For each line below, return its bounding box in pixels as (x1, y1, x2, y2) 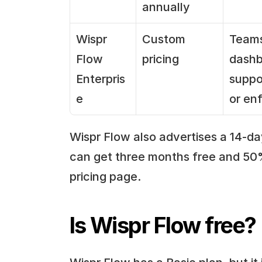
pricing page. (69, 169, 141, 184)
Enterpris (75, 71, 125, 86)
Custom (142, 32, 185, 46)
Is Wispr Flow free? (69, 211, 256, 239)
